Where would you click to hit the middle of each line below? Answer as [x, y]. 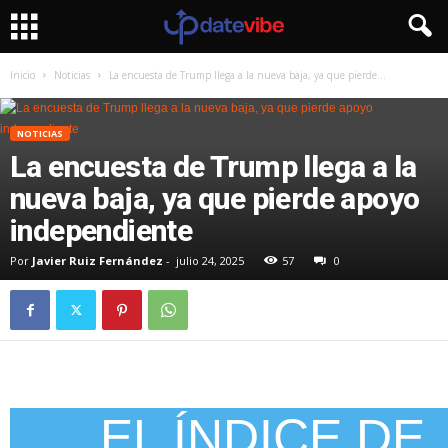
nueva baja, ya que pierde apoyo [215, 198]
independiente [101, 230]
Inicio [22, 75]
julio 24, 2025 [210, 260]
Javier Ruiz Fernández [97, 260]
